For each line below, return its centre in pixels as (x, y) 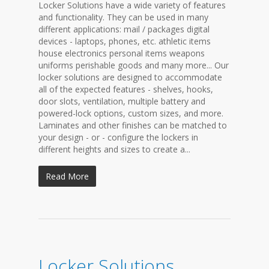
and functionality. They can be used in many (123, 17)
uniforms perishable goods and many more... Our (134, 65)
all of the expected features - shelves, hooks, (126, 89)
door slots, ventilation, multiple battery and (122, 101)
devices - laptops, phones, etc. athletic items (125, 41)
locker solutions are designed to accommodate (130, 77)
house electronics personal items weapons (122, 53)
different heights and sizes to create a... (114, 149)
